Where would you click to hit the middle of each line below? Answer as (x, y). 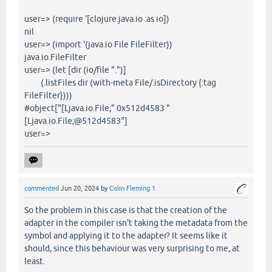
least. (35, 261)
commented (42, 189)
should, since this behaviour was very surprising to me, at (132, 248)
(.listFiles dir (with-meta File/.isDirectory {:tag (120, 83)
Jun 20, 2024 (80, 189)
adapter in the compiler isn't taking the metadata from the (136, 223)
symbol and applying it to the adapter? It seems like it (126, 235)
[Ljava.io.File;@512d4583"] (76, 121)
